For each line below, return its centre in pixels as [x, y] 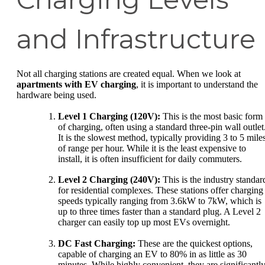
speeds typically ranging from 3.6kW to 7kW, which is [160, 201]
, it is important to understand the [197, 85]
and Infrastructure [136, 39]
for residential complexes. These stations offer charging [161, 190]
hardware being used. [56, 95]
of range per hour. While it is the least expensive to [152, 148]
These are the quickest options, [194, 243]
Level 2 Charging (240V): [109, 180]
